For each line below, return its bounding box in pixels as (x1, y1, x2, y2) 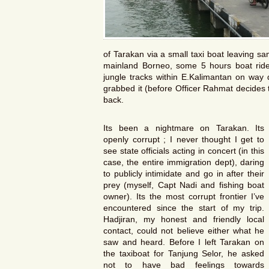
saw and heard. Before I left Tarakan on (103, 237, 264, 247)
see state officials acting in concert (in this (103, 145, 264, 156)
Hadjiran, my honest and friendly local (103, 214, 264, 224)
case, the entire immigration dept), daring (103, 157, 264, 167)
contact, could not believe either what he (103, 225, 264, 235)
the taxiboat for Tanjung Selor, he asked (103, 248, 264, 258)
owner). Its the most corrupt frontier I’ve (103, 191, 264, 201)
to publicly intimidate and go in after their (103, 168, 264, 178)
